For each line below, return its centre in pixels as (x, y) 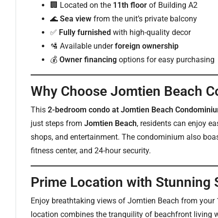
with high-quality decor (151, 32)
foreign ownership (147, 46)
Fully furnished (85, 32)
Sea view (76, 19)
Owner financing (88, 60)
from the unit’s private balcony (144, 19)
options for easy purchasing (166, 60)
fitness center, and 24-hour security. (91, 151)
